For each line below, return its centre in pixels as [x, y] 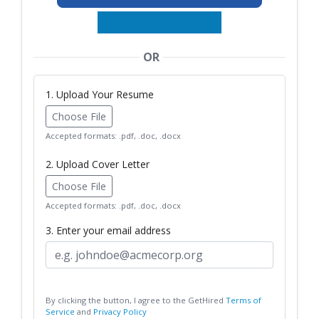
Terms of [244, 300]
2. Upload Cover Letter [98, 164]
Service [60, 312]
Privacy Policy [120, 312]
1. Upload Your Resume [100, 95]
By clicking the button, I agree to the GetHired [136, 300]
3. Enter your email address [108, 231]
